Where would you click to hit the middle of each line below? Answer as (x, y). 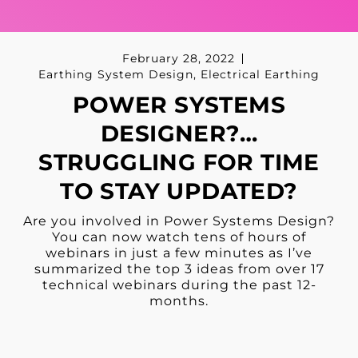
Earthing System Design (116, 75)
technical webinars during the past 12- (179, 285)
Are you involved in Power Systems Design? (179, 221)
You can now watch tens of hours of (179, 237)
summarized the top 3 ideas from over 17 (179, 269)
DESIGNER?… (179, 134)
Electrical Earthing (260, 75)
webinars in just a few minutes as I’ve (179, 253)
